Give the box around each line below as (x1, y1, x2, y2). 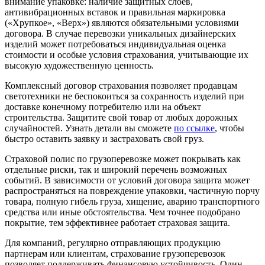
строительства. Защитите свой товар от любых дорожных (5, 112, 238, 122)
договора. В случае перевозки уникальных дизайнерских (5, 28, 236, 38)
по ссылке (174, 122, 215, 133)
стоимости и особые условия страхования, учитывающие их (5, 49, 248, 60)
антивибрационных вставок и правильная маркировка (5, 7, 225, 17)
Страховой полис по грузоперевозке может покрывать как (5, 153, 241, 164)
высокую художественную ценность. (5, 60, 154, 70)
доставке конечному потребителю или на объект (5, 101, 201, 112)
